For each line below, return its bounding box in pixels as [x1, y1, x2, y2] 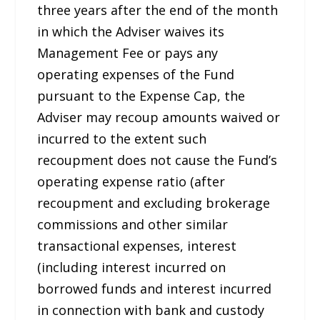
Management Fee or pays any [37, 44, 219, 62]
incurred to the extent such [37, 130, 207, 148]
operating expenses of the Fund [37, 66, 235, 84]
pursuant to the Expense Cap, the [37, 87, 246, 105]
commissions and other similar [37, 216, 229, 234]
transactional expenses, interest [37, 237, 237, 255]
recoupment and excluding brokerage [37, 194, 271, 212]
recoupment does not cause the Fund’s [37, 151, 278, 169]
